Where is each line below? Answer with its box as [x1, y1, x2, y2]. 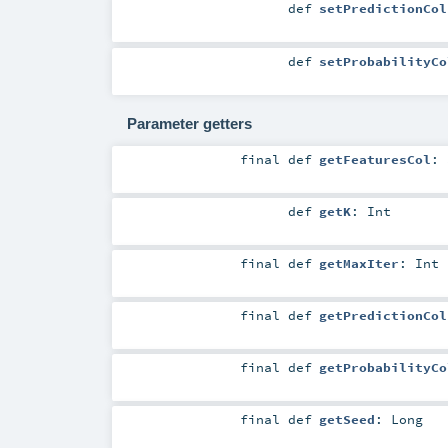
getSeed [318, 411, 375, 428]
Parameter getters [126, 114, 252, 132]
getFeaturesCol [318, 150, 431, 167]
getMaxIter [318, 254, 399, 271]
